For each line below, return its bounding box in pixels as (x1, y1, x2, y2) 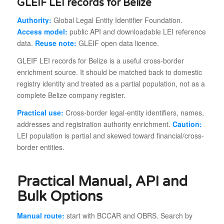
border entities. (16, 141, 64, 152)
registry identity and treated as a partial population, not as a (16, 78, 205, 89)
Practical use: (16, 107, 63, 117)
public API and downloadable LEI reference (67, 26, 206, 37)
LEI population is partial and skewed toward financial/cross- (16, 130, 204, 140)
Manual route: (16, 210, 64, 220)
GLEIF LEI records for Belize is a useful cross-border (16, 55, 184, 66)
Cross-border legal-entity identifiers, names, (63, 107, 204, 117)
